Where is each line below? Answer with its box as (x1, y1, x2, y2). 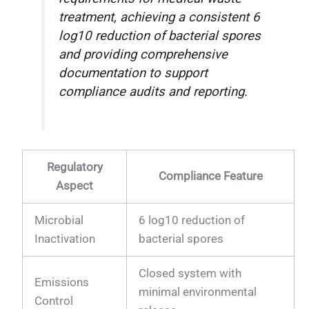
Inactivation (34, 232, 96, 246)
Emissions (34, 275, 90, 290)
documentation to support (59, 65, 208, 81)
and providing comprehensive (59, 46, 228, 62)
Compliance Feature (158, 169, 263, 183)
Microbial (34, 213, 84, 228)
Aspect (56, 179, 94, 193)
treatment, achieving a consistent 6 (59, 9, 261, 25)
